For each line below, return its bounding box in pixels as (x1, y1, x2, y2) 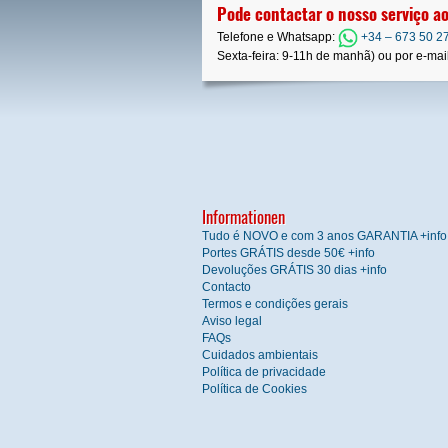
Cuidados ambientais (202, 347, 318, 362)
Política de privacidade (202, 364, 326, 379)
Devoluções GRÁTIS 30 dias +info (202, 262, 387, 277)
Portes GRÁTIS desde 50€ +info (202, 245, 375, 260)
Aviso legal (202, 313, 262, 328)
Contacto (202, 279, 251, 294)
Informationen (202, 203, 285, 229)
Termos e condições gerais (202, 296, 348, 311)
